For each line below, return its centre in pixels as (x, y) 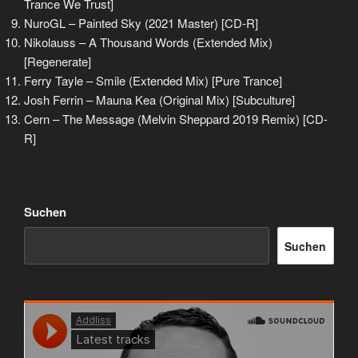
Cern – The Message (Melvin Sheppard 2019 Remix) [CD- (176, 119)
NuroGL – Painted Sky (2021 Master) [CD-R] (141, 23)
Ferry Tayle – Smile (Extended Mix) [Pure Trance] (153, 81)
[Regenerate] (58, 62)
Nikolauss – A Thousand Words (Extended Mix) (148, 42)
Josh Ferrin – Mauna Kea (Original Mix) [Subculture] (159, 100)
